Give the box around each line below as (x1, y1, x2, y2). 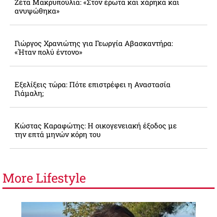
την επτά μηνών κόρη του (15, 129, 101, 139)
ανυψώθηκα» (15, 6, 60, 16)
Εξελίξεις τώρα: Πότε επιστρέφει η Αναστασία (15, 79, 170, 90)
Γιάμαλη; (15, 88, 44, 98)
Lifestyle (36, 170, 86, 186)
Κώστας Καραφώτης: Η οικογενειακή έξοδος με (15, 121, 177, 131)
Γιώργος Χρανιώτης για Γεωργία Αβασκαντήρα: (15, 38, 173, 48)
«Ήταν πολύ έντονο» (15, 47, 82, 57)
